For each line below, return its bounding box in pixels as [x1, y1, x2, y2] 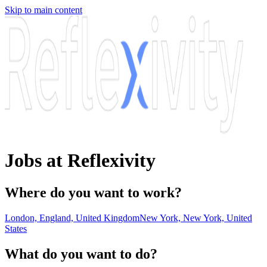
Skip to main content [5, 5, 82, 15]
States [5, 223, 27, 234]
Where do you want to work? [5, 184, 182, 200]
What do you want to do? [5, 246, 157, 262]
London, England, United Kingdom [5, 212, 139, 223]
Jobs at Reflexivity [5, 150, 156, 172]
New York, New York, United [139, 212, 252, 223]
